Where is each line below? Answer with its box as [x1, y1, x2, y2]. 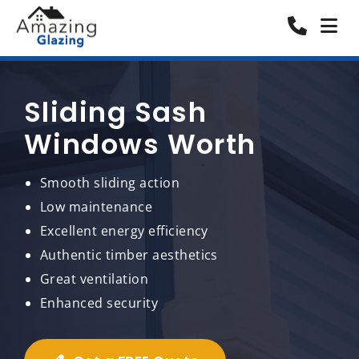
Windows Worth [24, 125, 256, 163]
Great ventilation [40, 270, 149, 288]
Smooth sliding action [40, 174, 180, 192]
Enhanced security [40, 294, 159, 312]
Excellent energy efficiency [40, 222, 208, 240]
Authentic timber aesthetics [40, 246, 218, 264]
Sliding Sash [24, 93, 208, 131]
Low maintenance [40, 198, 153, 216]
